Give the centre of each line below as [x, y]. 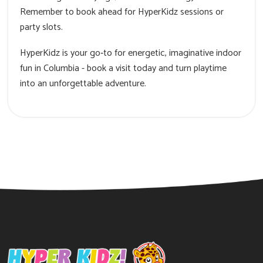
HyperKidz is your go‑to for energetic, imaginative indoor [131, 53]
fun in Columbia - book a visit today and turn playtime [123, 68]
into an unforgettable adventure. [83, 83]
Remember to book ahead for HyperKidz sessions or [122, 12]
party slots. [41, 27]
